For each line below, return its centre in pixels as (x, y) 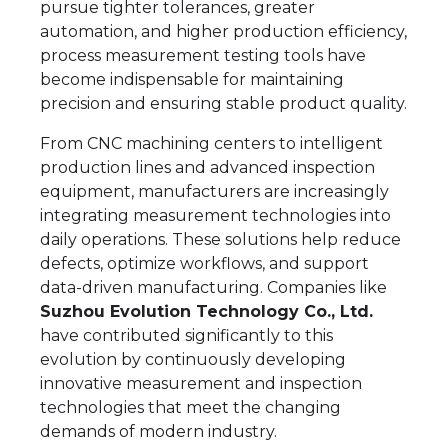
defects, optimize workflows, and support (204, 263)
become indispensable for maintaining (192, 79)
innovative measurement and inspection (201, 383)
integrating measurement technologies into (215, 215)
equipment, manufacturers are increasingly (214, 191)
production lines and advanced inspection (207, 167)
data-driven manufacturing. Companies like (213, 287)
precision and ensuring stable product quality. (223, 103)
